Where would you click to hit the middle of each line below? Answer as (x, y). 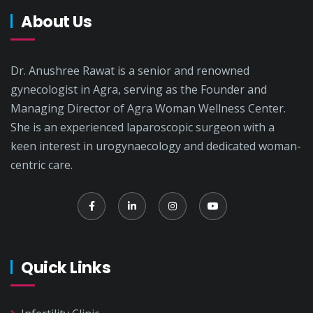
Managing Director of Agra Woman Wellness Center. (148, 108)
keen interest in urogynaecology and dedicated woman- (156, 146)
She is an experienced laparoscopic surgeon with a (143, 127)
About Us (57, 22)
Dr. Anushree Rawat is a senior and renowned (130, 71)
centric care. (42, 165)
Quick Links (66, 268)
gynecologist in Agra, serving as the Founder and (139, 89)
